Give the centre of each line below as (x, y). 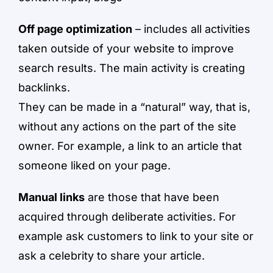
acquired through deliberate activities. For (127, 217)
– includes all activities (191, 29)
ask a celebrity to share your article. (111, 256)
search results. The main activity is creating (131, 68)
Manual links (51, 197)
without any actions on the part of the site (127, 127)
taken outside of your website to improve (126, 49)
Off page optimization (75, 29)
